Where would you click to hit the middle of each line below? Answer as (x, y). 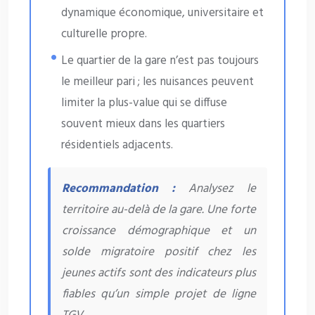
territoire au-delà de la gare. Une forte (159, 210)
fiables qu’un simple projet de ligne (159, 295)
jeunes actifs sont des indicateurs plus (159, 274)
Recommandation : (118, 189)
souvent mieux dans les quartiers (143, 124)
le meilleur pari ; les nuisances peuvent (158, 82)
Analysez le (216, 189)
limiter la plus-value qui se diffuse (144, 103)
